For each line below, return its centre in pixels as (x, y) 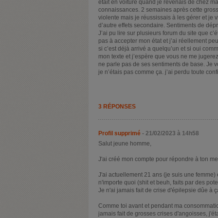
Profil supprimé (119, 133)
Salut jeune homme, (125, 143)
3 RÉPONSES (117, 106)
